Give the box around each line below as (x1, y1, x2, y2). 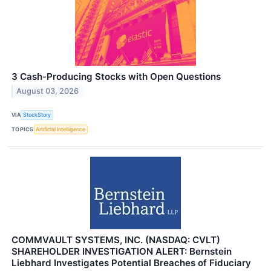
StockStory (23, 111, 51, 119)
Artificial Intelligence (36, 126, 86, 133)
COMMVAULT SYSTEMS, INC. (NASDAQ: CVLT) (11, 233, 220, 246)
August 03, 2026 (16, 87, 79, 96)
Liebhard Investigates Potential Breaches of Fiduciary (11, 256, 251, 269)
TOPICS (11, 126, 34, 133)
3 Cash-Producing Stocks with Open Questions (11, 70, 221, 82)
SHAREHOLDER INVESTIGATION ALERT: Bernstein (11, 245, 232, 257)
